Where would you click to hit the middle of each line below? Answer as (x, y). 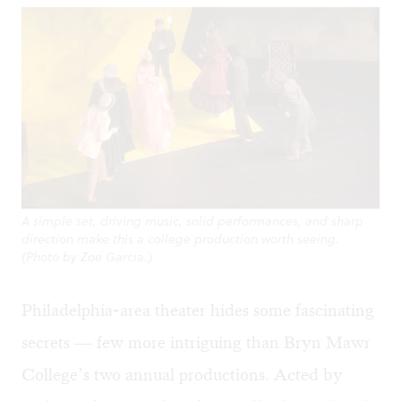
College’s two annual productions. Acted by (182, 375)
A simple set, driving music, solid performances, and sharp (192, 222)
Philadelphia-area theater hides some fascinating (198, 311)
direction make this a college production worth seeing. (180, 239)
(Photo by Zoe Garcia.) (87, 257)
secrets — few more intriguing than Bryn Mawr (196, 343)
